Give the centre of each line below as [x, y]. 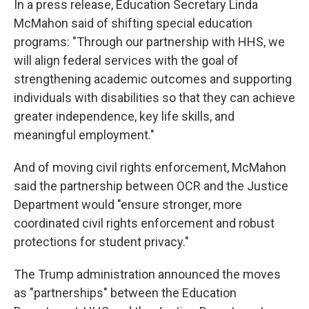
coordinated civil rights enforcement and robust [144, 223]
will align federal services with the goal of [126, 60]
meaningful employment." [84, 135]
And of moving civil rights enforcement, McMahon [150, 167]
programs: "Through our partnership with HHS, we [149, 42]
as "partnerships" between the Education [125, 293]
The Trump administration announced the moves [147, 274]
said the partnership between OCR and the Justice [151, 186]
